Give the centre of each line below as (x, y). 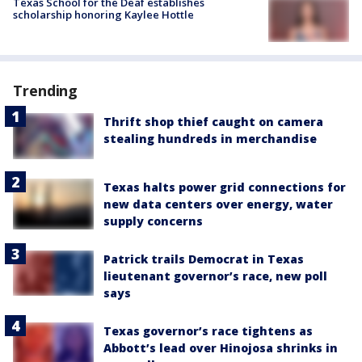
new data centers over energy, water (218, 204)
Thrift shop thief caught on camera (213, 122)
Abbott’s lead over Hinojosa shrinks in (221, 347)
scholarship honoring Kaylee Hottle (103, 15)
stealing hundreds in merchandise (210, 139)
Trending (46, 91)
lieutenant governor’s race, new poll (215, 276)
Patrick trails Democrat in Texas (204, 259)
